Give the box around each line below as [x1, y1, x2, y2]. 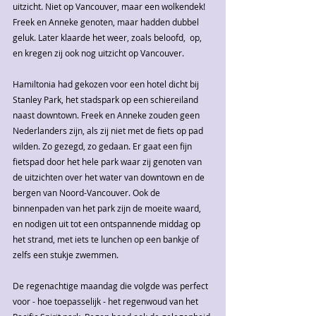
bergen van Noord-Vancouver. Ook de [13, 187, 162, 199]
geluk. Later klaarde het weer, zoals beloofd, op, [13, 32, 204, 44]
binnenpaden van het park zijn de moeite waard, [13, 202, 203, 214]
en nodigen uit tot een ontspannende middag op [13, 218, 202, 230]
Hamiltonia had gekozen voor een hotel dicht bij [13, 78, 203, 90]
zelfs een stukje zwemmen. [13, 249, 119, 261]
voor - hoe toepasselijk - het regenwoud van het [13, 296, 200, 308]
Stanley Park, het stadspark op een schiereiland [13, 94, 200, 106]
